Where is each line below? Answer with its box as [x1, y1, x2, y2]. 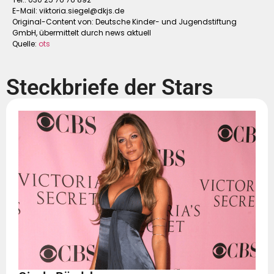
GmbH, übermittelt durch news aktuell [12, 27, 151, 38]
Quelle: [12, 38, 39, 49]
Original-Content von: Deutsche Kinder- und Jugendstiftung [12, 16, 237, 27]
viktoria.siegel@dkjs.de [39, 5, 124, 16]
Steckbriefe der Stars [6, 75, 213, 101]
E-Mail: [12, 5, 39, 16]
